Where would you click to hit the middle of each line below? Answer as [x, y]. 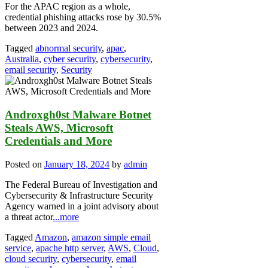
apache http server [70, 248]
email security [31, 70]
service [18, 248]
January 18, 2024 [77, 164]
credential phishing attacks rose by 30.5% [83, 17]
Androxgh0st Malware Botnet [78, 115]
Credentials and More [58, 141]
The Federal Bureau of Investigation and [81, 184]
